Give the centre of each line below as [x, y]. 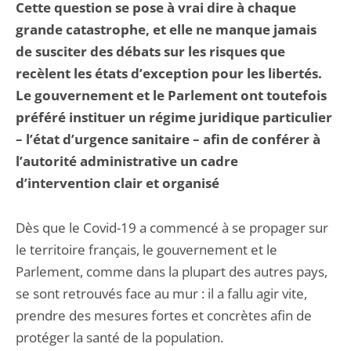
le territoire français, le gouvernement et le [147, 250]
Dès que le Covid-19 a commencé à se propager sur [172, 228]
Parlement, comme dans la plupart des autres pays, [172, 271]
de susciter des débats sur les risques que [150, 51]
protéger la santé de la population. [119, 337]
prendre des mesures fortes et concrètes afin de [164, 315]
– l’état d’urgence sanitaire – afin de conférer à [168, 139]
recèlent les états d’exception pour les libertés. [169, 73]
